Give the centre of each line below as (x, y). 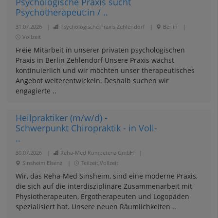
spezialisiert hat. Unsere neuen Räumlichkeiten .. (96, 207)
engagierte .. (36, 91)
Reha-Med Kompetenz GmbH (97, 153)
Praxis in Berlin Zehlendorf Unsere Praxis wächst (95, 60)
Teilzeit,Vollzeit (99, 163)
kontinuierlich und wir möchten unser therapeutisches (105, 70)
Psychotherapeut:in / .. (62, 12)
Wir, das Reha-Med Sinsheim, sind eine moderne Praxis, (106, 176)
